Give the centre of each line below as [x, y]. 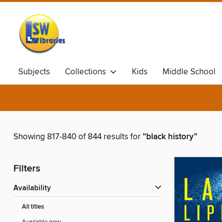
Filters [27, 169]
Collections [87, 72]
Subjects [34, 72]
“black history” [170, 137]
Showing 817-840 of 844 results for [78, 137]
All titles [33, 207]
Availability [35, 189]
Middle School [189, 72]
